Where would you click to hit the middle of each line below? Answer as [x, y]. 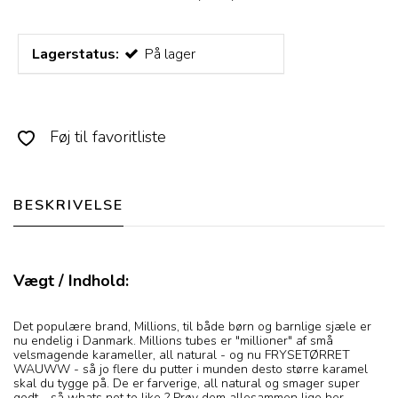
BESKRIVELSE [68, 206]
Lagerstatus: [76, 55]
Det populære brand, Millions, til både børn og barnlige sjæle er [192, 327]
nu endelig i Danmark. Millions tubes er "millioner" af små [173, 341]
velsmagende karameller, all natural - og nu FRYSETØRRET [182, 355]
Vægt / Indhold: [71, 281]
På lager [170, 55]
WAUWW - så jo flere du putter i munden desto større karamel [191, 370]
